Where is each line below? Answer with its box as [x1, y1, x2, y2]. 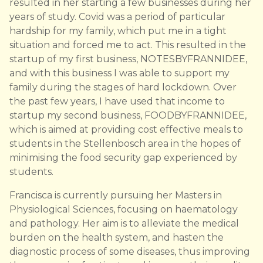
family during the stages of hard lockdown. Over [9, 82, 237, 93]
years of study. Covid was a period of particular [9, 11, 225, 22]
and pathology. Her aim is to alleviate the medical [9, 218, 239, 229]
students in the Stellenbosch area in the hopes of [9, 138, 241, 149]
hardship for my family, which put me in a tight [9, 25, 227, 36]
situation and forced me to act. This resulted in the [9, 39, 246, 50]
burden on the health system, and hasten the [9, 232, 224, 243]
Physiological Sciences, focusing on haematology [9, 204, 238, 215]
